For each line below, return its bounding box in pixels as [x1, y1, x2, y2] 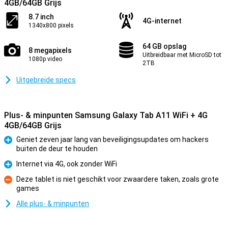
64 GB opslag [142, 42, 186, 50]
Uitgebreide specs [16, 76, 76, 84]
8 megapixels [28, 46, 72, 54]
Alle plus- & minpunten [16, 199, 89, 208]
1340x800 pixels [28, 22, 74, 29]
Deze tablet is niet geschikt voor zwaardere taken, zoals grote [16, 175, 219, 183]
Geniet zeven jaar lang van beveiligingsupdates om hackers [16, 135, 209, 144]
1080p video [28, 55, 62, 63]
